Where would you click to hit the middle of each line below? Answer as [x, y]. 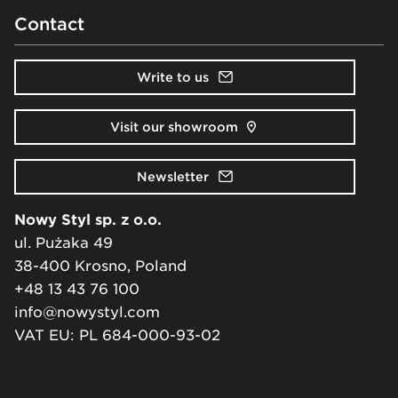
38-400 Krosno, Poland [100, 267]
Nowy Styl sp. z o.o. [88, 220]
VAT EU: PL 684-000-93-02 [117, 336]
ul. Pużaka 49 [64, 243]
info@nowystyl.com [87, 313]
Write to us [172, 78]
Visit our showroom [175, 127]
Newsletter [172, 177]
